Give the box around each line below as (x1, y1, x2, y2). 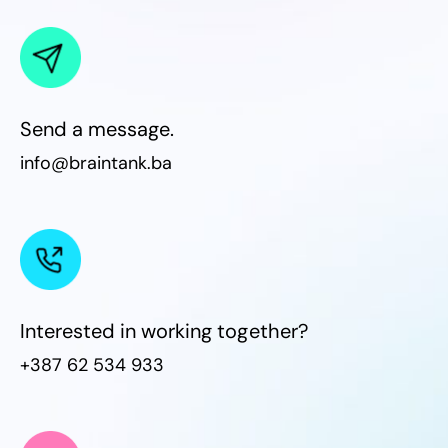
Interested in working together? (20, 318, 308, 345)
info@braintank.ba (20, 151, 173, 176)
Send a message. (20, 116, 175, 143)
